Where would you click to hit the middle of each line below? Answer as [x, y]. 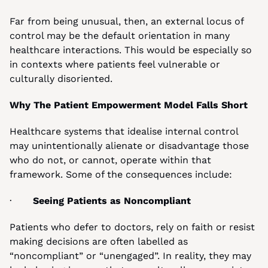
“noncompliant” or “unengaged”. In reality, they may [130, 256]
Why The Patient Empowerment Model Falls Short [129, 105]
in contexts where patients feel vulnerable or [115, 64]
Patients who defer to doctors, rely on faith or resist [132, 227]
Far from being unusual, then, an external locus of [127, 21]
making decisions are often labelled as [99, 241]
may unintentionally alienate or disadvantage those [129, 146]
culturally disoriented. [61, 79]
